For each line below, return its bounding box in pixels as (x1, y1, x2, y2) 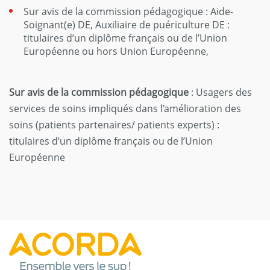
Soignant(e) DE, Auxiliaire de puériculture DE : (24, 18, 230, 31)
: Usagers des (189, 86, 252, 99)
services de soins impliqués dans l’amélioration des (9, 102, 241, 115)
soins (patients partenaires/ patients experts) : (9, 118, 219, 131)
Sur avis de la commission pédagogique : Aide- (24, 5, 233, 18)
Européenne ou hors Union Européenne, (24, 45, 209, 58)
